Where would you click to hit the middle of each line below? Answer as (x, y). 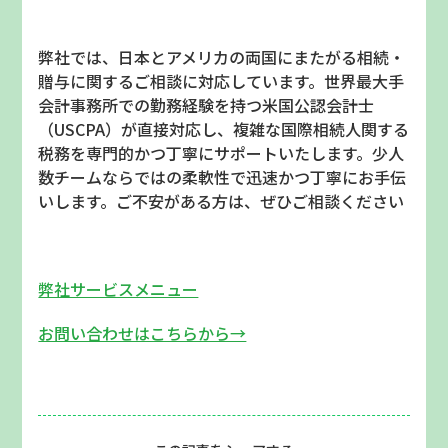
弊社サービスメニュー (118, 289)
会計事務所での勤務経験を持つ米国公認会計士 (206, 105)
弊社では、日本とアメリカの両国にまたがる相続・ (222, 57)
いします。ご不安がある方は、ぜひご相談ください (221, 201)
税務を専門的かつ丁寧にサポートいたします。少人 (221, 153)
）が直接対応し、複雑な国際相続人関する (257, 129)
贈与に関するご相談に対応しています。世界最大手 (221, 81)
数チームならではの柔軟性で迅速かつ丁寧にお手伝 (222, 177)
